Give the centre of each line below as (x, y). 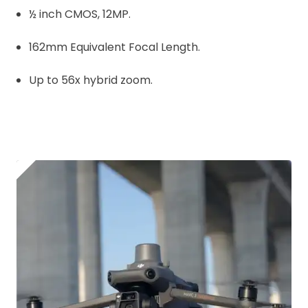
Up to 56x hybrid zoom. (91, 80)
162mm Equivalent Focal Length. (114, 47)
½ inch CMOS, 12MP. (80, 14)
